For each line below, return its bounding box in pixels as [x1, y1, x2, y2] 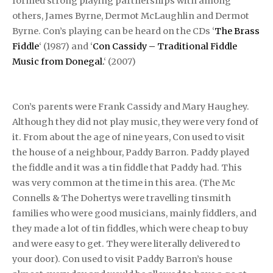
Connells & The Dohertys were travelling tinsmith [12, 192, 231, 204]
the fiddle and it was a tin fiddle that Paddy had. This [12, 161, 242, 173]
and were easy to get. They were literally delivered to [12, 238, 240, 249]
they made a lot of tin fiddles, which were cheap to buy [12, 222, 248, 234]
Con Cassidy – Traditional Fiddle [93, 40, 237, 52]
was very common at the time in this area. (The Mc [12, 177, 235, 188]
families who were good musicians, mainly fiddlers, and [12, 207, 257, 219]
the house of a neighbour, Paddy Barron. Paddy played [12, 146, 249, 158]
